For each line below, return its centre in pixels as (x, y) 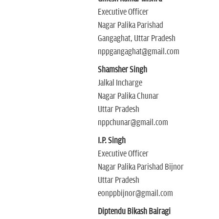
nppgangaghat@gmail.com (138, 52)
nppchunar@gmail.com (133, 123)
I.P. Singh (111, 141)
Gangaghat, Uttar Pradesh (136, 39)
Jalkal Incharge (120, 83)
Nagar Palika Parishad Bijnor (141, 167)
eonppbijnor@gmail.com (135, 194)
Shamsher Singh (122, 70)
